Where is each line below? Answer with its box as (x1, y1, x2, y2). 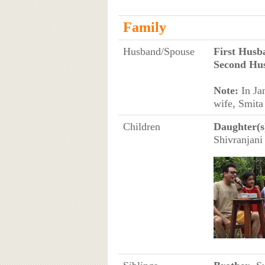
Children (122, 120, 160, 132)
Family (122, 19, 166, 35)
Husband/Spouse (122, 45, 195, 57)
